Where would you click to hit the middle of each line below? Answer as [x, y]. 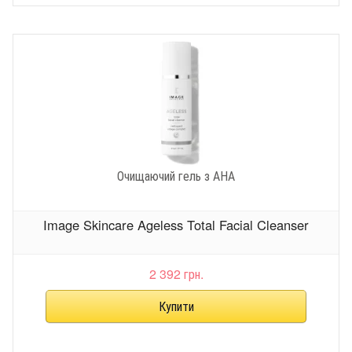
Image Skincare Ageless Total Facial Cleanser [176, 225]
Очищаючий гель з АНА [176, 175]
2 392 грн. [176, 273]
